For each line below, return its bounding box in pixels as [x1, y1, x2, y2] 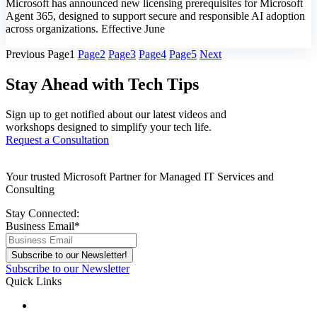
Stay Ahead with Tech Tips [6, 75, 199, 94]
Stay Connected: [6, 207, 79, 220]
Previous [6, 48, 45, 61]
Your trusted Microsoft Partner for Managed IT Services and [6, 171, 274, 183]
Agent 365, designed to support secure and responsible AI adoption [6, 10, 305, 23]
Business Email [6, 220, 74, 233]
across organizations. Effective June [6, 23, 165, 35]
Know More [6, 35, 61, 48]
